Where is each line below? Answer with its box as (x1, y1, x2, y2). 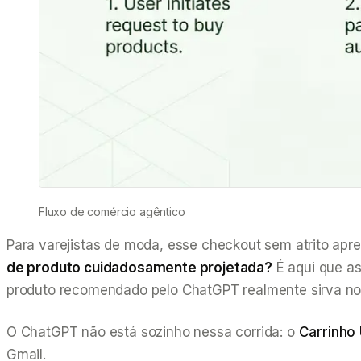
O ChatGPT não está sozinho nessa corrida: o (6, 323, 299, 340)
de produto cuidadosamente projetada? (6, 259, 272, 276)
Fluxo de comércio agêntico (39, 204, 185, 218)
